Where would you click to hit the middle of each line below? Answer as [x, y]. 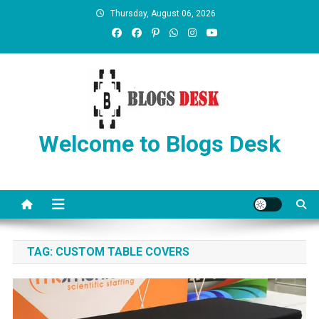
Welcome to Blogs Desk [159, 144]
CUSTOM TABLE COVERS [122, 252]
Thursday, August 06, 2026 [163, 14]
